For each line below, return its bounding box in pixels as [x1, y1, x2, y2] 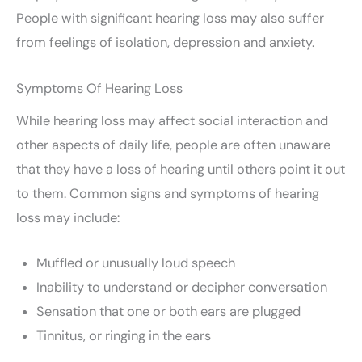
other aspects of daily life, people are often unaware [16, 136, 330, 154]
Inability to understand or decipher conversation [36, 278, 327, 296]
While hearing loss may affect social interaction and [16, 112, 328, 129]
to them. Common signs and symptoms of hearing [16, 184, 319, 202]
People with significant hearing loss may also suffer [16, 10, 324, 27]
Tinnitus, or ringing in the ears [36, 326, 211, 344]
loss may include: [16, 208, 120, 226]
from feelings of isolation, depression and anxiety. [16, 34, 314, 52]
